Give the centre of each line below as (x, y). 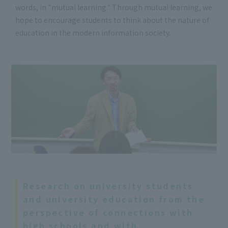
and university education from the (114, 199)
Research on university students (108, 186)
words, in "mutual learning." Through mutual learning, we (114, 7)
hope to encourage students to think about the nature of (112, 20)
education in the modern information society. (93, 33)
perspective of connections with (108, 212)
